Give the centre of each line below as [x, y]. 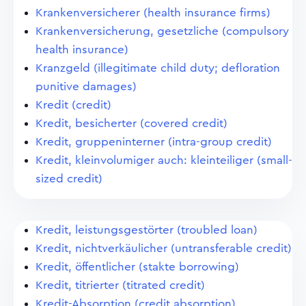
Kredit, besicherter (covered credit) [131, 123]
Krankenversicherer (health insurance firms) [153, 13]
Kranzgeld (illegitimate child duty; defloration [158, 68]
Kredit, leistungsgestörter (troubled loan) [147, 230]
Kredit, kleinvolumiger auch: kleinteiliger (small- [164, 160]
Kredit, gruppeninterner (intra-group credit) [154, 142]
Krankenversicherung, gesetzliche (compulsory [162, 31]
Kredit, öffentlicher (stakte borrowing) [137, 267]
